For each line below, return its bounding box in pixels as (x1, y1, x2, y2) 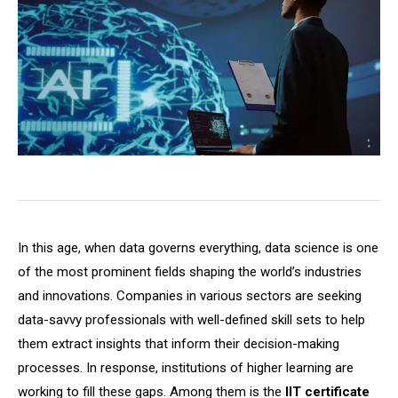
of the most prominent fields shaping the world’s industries (18, 263, 362, 280)
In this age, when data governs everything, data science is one (18, 239, 378, 256)
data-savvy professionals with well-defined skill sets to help (18, 311, 365, 328)
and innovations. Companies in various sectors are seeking (18, 287, 362, 304)
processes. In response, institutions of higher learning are (18, 359, 354, 376)
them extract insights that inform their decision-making (18, 335, 339, 352)
